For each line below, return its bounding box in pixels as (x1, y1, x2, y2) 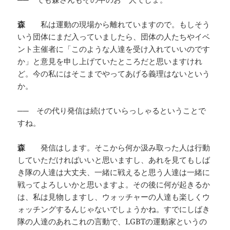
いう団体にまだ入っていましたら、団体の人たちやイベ (17, 31, 210, 42)
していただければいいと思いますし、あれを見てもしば (17, 154, 210, 165)
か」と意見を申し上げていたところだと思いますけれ (17, 55, 203, 66)
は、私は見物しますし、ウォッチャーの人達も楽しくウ (17, 191, 210, 202)
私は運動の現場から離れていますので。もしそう (41, 18, 210, 29)
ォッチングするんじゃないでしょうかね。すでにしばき (17, 203, 210, 214)
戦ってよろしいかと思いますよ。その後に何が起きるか (17, 179, 210, 189)
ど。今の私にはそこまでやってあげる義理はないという (17, 68, 210, 79)
